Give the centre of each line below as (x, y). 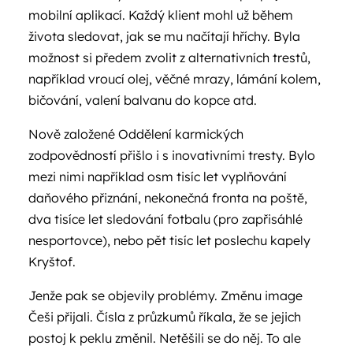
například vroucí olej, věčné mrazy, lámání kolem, (175, 79)
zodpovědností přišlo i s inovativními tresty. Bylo (172, 155)
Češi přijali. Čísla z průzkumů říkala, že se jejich (165, 317)
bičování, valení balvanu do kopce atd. (143, 100)
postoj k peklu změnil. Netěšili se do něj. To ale (165, 338)
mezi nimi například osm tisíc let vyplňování (158, 176)
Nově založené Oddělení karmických (136, 134)
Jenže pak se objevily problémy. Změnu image (165, 295)
